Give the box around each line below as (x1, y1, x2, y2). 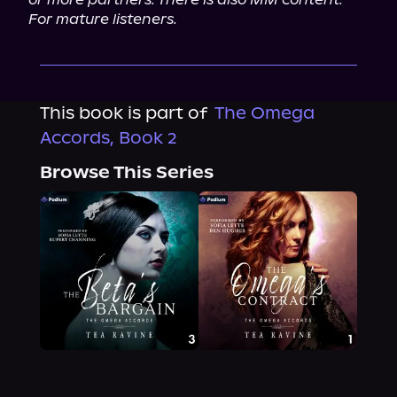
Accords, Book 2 (39, 128, 177, 148)
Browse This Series (39, 162, 214, 183)
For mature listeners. (28, 11, 177, 27)
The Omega (214, 103, 315, 123)
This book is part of (39, 103, 207, 123)
